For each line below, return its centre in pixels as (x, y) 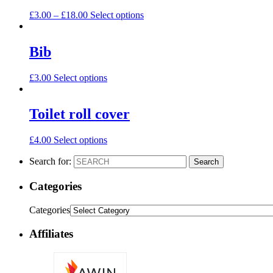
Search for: (50, 161)
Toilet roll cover (80, 114)
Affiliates (51, 234)
